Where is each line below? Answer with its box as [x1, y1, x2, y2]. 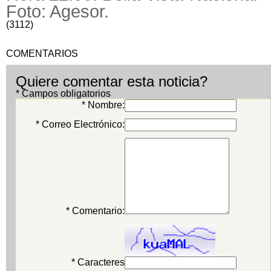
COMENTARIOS [6, 48, 78, 59]
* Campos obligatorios [16, 88, 111, 99]
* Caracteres [71, 257, 125, 268]
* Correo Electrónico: [36, 119, 125, 130]
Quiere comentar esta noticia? [16, 73, 207, 90]
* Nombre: [82, 100, 125, 111]
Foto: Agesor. [6, 2, 109, 22]
